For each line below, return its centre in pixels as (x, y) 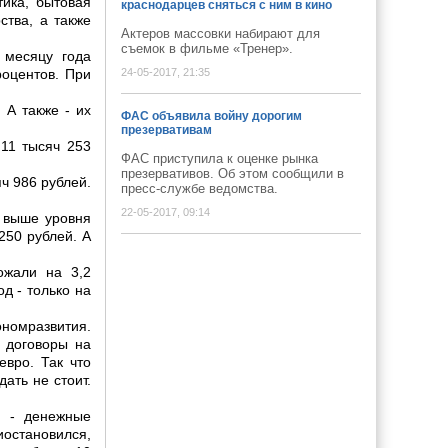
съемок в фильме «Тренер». (211, 48)
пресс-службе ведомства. (199, 188)
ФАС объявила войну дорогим (211, 116)
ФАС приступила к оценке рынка (219, 158)
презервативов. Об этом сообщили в (232, 173)
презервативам (166, 130)
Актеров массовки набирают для (220, 33)
